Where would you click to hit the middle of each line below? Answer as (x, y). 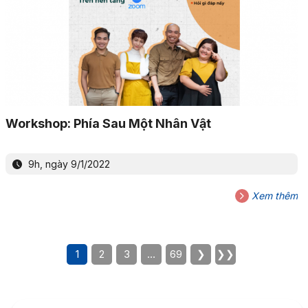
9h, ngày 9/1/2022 (67, 164)
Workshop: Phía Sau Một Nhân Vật (108, 123)
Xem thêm (273, 195)
